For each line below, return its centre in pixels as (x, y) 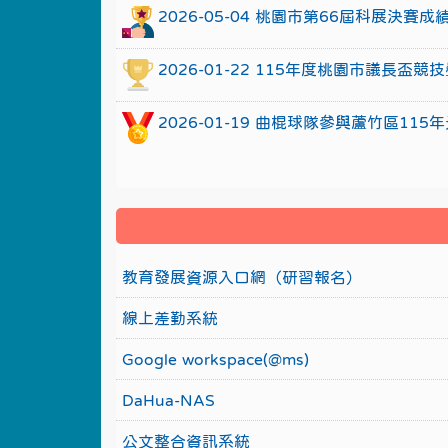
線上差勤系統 (169, 318)
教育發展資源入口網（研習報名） (241, 277)
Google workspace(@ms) (215, 359)
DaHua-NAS (168, 400)
